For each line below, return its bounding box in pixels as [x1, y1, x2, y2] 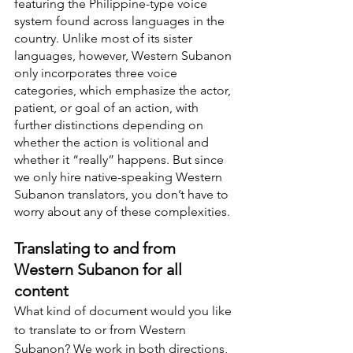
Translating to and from [14, 239, 180, 258]
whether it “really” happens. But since [14, 152, 227, 168]
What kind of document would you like [14, 303, 235, 319]
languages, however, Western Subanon [14, 48, 235, 64]
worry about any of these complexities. [14, 204, 230, 220]
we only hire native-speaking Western [14, 169, 225, 185]
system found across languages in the [14, 13, 228, 29]
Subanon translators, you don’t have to [14, 187, 232, 203]
